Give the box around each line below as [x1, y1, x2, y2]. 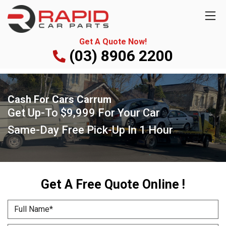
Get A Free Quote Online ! [41, 177, 185, 192]
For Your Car [95, 106, 160, 119]
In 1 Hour [128, 123, 173, 136]
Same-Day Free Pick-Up [8, 123, 128, 136]
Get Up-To [8, 106, 61, 119]
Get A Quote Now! [79, 36, 147, 46]
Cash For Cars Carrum [8, 93, 111, 105]
